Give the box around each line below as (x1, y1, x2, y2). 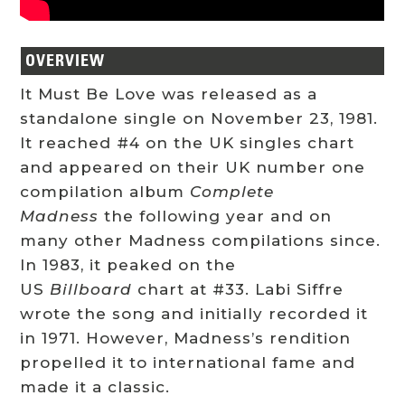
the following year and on (99, 207, 333, 226)
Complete (190, 183, 275, 202)
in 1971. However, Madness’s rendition (20, 329, 352, 348)
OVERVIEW (25, 51, 106, 71)
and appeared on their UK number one (20, 158, 366, 177)
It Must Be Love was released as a (20, 85, 318, 104)
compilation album (20, 183, 191, 202)
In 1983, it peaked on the (20, 256, 237, 275)
